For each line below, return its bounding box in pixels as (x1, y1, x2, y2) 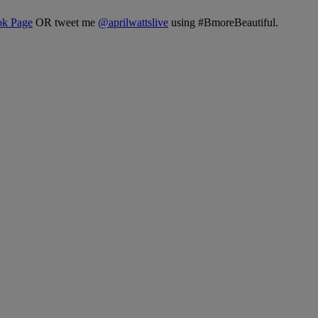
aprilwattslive (109, 16, 168, 29)
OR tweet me (33, 16, 98, 29)
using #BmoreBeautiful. (168, 16, 278, 29)
